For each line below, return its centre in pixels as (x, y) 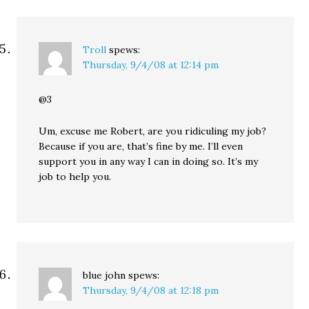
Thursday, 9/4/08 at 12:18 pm (151, 290)
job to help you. (75, 177)
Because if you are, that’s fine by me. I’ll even (141, 146)
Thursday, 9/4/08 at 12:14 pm (151, 65)
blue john (104, 275)
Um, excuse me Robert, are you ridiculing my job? (153, 131)
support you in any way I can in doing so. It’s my (149, 161)
